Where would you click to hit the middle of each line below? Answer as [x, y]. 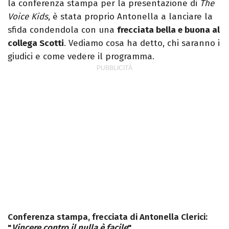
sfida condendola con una [62, 30]
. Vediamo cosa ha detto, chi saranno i [142, 43]
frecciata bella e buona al [168, 30]
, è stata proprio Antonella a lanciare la [130, 17]
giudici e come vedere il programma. [81, 57]
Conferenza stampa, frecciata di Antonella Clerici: [108, 217]
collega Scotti [36, 43]
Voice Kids [28, 17]
